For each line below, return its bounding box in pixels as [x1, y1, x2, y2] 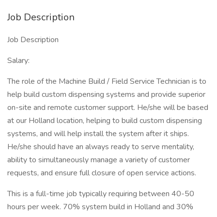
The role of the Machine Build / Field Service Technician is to [7, 76, 206, 87]
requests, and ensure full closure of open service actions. [7, 168, 196, 178]
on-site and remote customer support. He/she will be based [7, 102, 208, 113]
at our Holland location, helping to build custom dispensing [7, 115, 202, 126]
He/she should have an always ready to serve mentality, [7, 141, 194, 152]
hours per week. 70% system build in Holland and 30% [7, 201, 193, 212]
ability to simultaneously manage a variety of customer [7, 155, 190, 165]
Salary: [7, 55, 30, 66]
